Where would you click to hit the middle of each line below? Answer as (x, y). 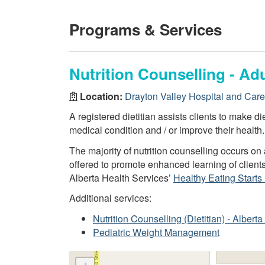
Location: (101, 96)
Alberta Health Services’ (121, 177)
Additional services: (110, 198)
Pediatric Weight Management (156, 232)
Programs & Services (146, 29)
